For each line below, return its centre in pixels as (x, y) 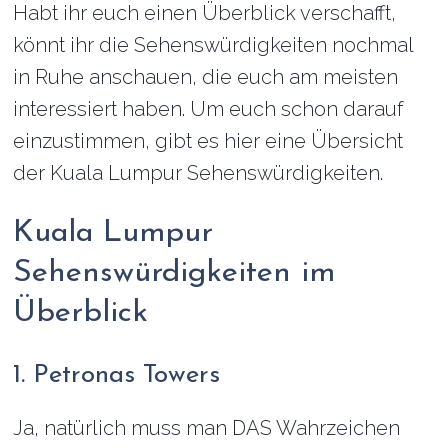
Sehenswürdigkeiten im (174, 273)
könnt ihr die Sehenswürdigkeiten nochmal (213, 45)
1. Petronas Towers (117, 375)
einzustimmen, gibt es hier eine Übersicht (208, 141)
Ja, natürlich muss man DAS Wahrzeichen (207, 428)
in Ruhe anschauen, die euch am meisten (206, 77)
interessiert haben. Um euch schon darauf (208, 109)
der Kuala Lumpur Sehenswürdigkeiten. (198, 173)
